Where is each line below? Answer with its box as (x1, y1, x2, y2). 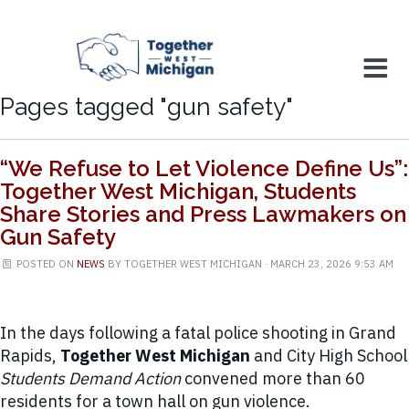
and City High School (250, 345, 407, 367)
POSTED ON (14, 257, 78, 271)
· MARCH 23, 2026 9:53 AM (262, 257, 394, 271)
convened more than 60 (181, 368, 365, 390)
